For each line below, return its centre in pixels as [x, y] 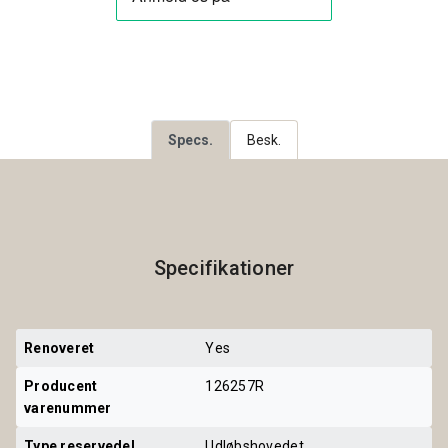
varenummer [68, 407]
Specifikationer [224, 267]
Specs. [190, 139]
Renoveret [59, 347]
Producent [62, 385]
